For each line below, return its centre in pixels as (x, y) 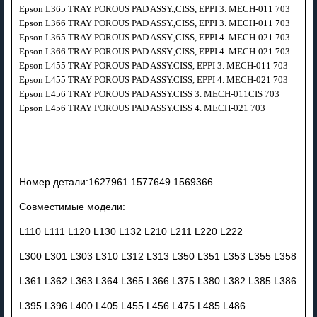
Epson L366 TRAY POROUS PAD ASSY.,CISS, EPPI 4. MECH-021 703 (155, 51)
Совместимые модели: (72, 207)
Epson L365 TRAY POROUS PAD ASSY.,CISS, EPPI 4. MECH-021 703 (155, 37)
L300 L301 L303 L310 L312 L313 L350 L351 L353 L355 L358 (157, 256)
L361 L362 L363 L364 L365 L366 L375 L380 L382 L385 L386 (157, 281)
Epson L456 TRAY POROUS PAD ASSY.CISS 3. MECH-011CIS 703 (150, 93)
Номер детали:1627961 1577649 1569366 (116, 182)
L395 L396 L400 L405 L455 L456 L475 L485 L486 (132, 306)
